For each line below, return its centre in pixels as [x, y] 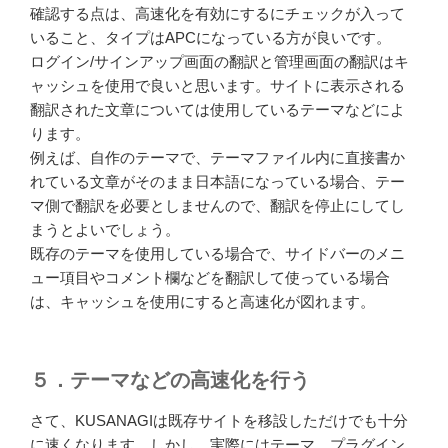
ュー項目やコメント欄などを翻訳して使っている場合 [210, 277]
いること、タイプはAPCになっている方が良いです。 [210, 37]
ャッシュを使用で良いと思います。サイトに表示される [217, 85]
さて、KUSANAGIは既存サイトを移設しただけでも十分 [219, 421]
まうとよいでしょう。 [105, 229]
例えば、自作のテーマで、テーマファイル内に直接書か [217, 157]
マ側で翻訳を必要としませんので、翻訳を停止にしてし [217, 205]
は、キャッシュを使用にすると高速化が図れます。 [202, 301]
